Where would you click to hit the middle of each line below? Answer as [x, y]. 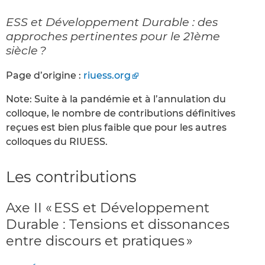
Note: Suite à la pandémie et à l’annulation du [116, 99]
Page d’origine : [45, 75]
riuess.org [107, 75]
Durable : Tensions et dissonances [118, 224]
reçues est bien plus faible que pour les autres [116, 127]
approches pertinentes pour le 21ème [113, 36]
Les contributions [71, 176]
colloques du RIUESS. [57, 141]
